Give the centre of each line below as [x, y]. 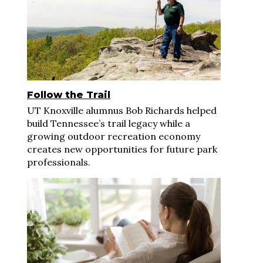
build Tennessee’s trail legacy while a [109, 123]
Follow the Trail [69, 95]
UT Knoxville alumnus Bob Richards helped [122, 110]
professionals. [59, 162]
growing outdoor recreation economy [114, 136]
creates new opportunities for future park [122, 149]
